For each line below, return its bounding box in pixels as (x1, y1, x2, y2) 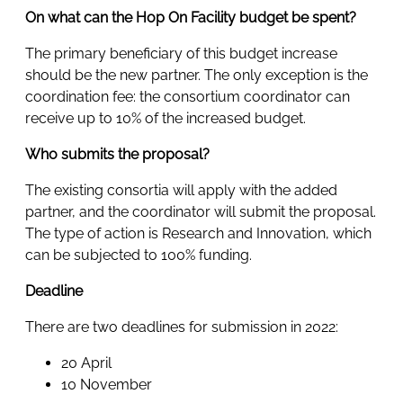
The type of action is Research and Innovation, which (25, 225, 372, 243)
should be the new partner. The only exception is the (25, 67, 368, 85)
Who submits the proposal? (25, 146, 213, 164)
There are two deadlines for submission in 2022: (25, 318, 338, 336)
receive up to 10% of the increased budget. (25, 110, 306, 128)
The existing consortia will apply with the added (25, 182, 337, 200)
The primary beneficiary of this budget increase (25, 45, 337, 63)
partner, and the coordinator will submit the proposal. (25, 203, 376, 221)
